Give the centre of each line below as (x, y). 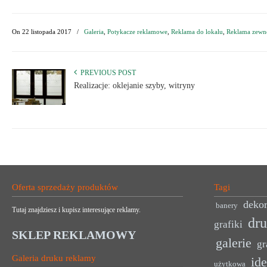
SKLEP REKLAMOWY (74, 235)
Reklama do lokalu (197, 32)
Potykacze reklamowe (137, 32)
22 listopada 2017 (47, 32)
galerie (234, 243)
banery (227, 206)
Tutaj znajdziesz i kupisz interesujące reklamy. (76, 210)
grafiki (229, 225)
